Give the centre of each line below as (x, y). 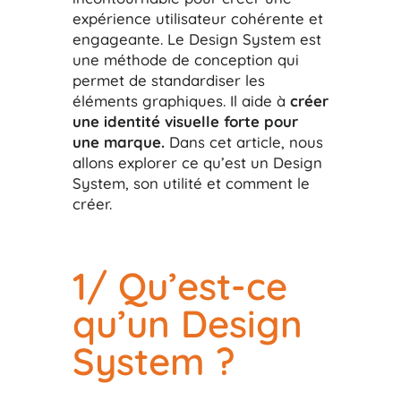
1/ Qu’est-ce (179, 286)
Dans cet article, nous (243, 141)
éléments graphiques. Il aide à (181, 100)
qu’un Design (187, 323)
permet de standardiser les (168, 80)
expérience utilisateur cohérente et (197, 18)
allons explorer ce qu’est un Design (197, 162)
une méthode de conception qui (185, 59)
